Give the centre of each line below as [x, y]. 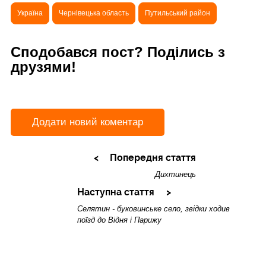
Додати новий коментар [88, 122]
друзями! [43, 66]
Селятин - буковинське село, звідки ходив [153, 209]
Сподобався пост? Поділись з [118, 52]
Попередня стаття [153, 157]
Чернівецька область [94, 13]
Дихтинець [175, 174]
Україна [30, 13]
